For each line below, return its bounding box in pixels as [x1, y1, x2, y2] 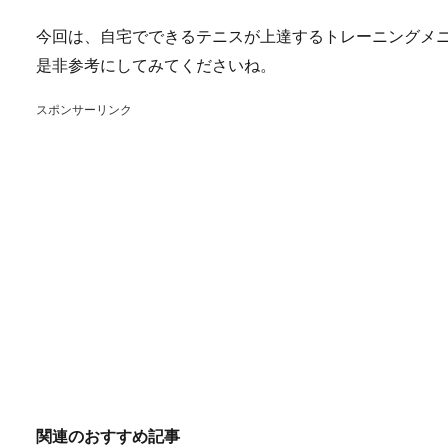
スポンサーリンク [36, 101, 132, 117]
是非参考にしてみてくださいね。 [36, 54, 276, 74]
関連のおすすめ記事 [36, 425, 180, 445]
